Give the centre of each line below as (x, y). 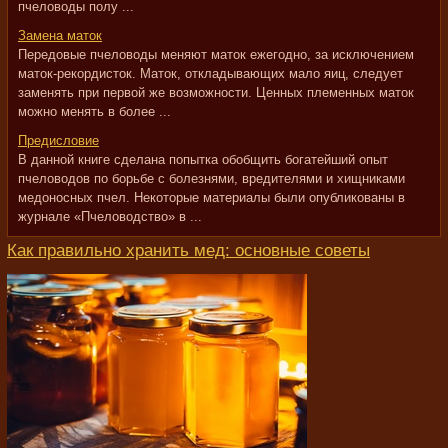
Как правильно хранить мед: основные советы (188, 250)
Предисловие (58, 140)
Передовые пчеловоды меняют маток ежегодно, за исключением (216, 54)
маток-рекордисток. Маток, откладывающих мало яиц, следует (210, 73)
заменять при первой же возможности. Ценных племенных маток (216, 92)
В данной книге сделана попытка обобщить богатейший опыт (203, 159)
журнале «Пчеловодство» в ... (110, 216)
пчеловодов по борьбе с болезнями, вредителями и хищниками (211, 178)
